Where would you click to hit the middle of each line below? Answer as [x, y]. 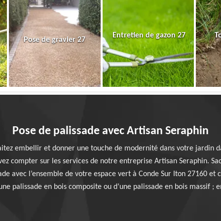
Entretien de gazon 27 [149, 35]
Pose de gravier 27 [55, 40]
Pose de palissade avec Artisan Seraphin [110, 131]
